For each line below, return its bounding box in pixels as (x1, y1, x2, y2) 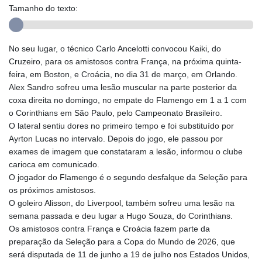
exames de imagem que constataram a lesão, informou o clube (9, 146, 243, 156)
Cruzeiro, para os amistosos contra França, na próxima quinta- (9, 56, 242, 66)
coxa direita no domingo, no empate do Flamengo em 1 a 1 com (9, 95, 247, 105)
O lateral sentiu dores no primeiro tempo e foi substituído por (9, 120, 234, 130)
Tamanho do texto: (9, 3, 78, 13)
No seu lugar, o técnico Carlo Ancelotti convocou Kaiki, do (9, 43, 221, 53)
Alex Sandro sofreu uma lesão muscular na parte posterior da (9, 82, 237, 92)
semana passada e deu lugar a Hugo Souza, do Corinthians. (9, 211, 233, 220)
